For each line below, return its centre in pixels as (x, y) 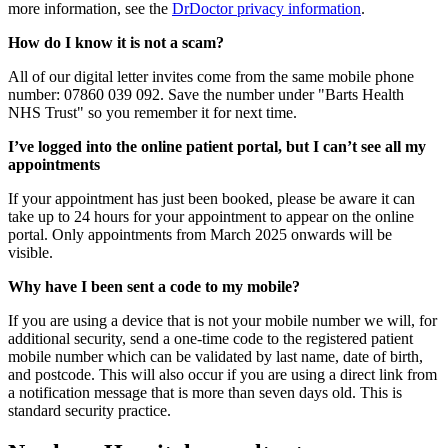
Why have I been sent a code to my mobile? (154, 287)
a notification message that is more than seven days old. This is (205, 393)
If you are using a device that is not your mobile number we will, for (222, 321)
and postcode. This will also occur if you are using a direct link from (222, 375)
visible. (30, 253)
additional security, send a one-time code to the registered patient (210, 339)
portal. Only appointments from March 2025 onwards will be (200, 235)
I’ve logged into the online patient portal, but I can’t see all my (217, 147)
